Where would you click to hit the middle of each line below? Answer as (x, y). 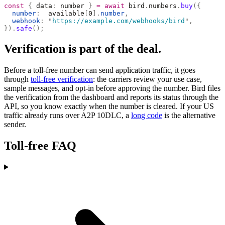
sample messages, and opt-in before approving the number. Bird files (112, 88)
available (62, 14)
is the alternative (189, 116)
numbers (163, 6)
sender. (15, 125)
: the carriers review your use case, (147, 79)
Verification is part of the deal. (83, 49)
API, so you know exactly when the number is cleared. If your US (109, 106)
